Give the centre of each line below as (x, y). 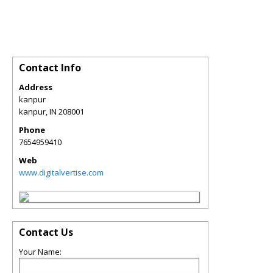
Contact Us (46, 232)
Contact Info (50, 67)
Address (36, 87)
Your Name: (40, 251)
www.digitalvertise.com (61, 172)
